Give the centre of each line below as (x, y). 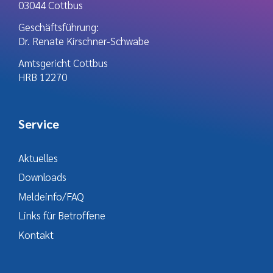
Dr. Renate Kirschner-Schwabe (84, 41)
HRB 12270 (43, 76)
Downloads (42, 177)
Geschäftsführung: (58, 27)
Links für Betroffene (62, 215)
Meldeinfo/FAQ (51, 196)
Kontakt (36, 234)
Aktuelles (38, 158)
